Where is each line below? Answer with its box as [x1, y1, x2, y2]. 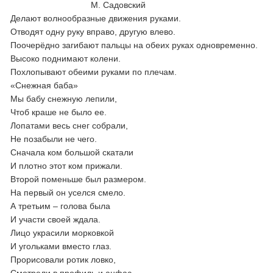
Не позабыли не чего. [10, 134, 97, 144]
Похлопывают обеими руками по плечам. [10, 67, 177, 77]
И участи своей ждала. [10, 214, 101, 224]
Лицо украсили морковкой [10, 228, 115, 238]
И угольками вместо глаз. [10, 241, 112, 251]
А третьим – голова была [10, 201, 111, 211]
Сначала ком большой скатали [10, 147, 134, 157]
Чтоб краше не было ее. [10, 107, 107, 117]
